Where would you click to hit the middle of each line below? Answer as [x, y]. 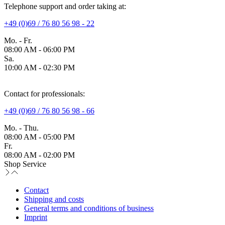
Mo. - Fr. [18, 40]
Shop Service [25, 164]
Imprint [36, 217]
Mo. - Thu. [21, 128]
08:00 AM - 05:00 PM [39, 137]
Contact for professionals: [44, 93]
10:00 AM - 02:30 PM [39, 67]
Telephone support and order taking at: [65, 6]
